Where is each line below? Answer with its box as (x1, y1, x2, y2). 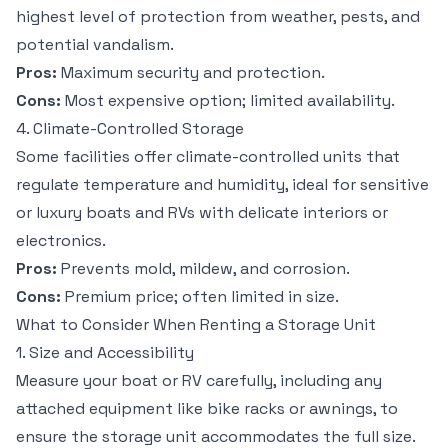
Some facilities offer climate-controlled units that (16, 146, 400, 167)
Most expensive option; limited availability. (61, 90, 395, 111)
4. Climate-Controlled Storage (16, 118, 244, 139)
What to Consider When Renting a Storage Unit (16, 314, 376, 335)
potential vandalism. (16, 34, 174, 55)
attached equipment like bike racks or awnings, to (16, 398, 398, 419)
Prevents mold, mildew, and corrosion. (57, 258, 350, 279)
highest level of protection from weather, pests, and (16, 6, 420, 27)
